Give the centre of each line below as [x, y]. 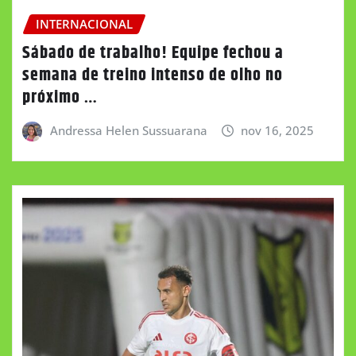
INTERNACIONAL [84, 24]
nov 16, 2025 [278, 130]
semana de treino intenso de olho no [153, 75]
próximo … [60, 97]
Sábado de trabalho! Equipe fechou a [153, 53]
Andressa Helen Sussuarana [128, 130]
